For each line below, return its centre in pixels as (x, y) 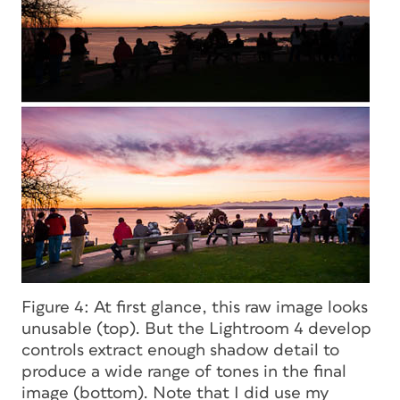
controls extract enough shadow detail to (180, 350)
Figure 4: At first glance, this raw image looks (195, 307)
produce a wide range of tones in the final (184, 371)
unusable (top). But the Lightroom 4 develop (196, 329)
